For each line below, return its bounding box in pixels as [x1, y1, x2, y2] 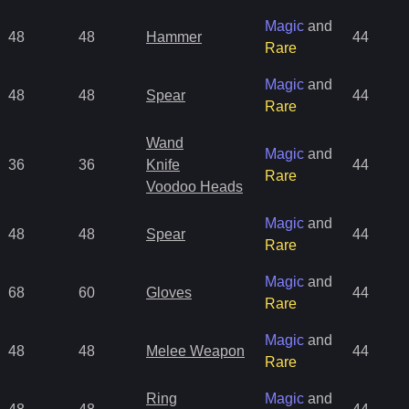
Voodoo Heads [146, 179, 243, 194]
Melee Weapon [146, 343, 245, 359]
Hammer [146, 29, 202, 45]
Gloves [146, 285, 192, 300]
